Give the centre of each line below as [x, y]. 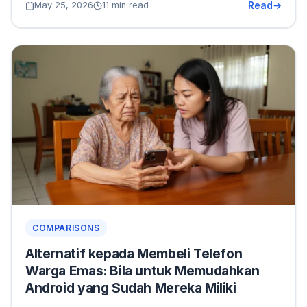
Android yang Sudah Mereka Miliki [131, 288]
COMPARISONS [66, 228]
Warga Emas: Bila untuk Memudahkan [143, 271]
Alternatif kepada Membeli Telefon [134, 254]
